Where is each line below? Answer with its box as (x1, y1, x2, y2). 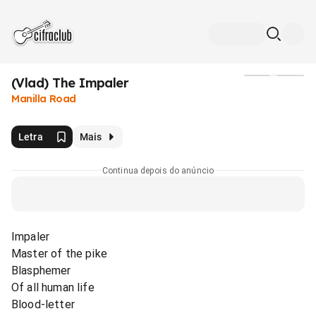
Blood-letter (11, 297, 75, 311)
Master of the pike (11, 246, 107, 260)
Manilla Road (11, 92, 76, 105)
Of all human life (11, 280, 95, 294)
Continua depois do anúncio (102, 165, 214, 176)
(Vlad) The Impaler (11, 75, 129, 91)
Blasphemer (11, 263, 71, 277)
